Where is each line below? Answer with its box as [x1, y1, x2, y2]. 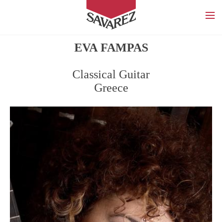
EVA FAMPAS [74, 41, 148, 55]
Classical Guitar [72, 68, 150, 81]
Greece [94, 81, 128, 95]
